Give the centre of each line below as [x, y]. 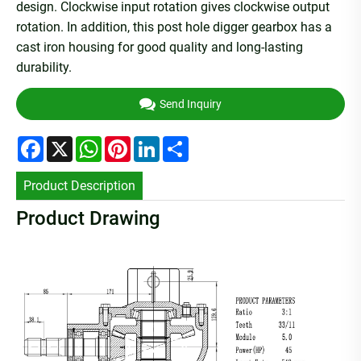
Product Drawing [88, 219]
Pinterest [156, 142]
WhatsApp [131, 142]
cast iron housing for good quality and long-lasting [160, 48]
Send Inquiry [191, 104]
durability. [44, 68]
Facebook [71, 142]
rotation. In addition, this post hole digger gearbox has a [174, 27]
